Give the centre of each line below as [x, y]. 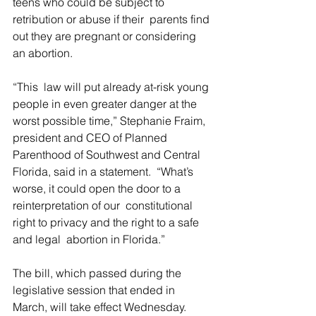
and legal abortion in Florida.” [89, 239]
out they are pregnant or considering [106, 36]
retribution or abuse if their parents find [113, 19]
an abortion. [43, 53]
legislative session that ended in [95, 290]
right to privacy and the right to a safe [107, 222]
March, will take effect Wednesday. [99, 307]
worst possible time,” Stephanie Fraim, [110, 121]
